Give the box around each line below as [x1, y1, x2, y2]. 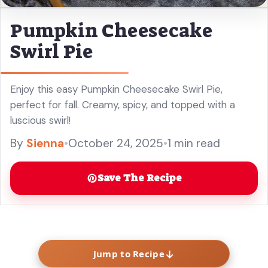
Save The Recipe [97, 171, 182, 185]
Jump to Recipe [93, 247, 165, 260]
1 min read [167, 135, 220, 151]
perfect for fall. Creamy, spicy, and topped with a [10, 98, 235, 111]
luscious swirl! [10, 113, 71, 127]
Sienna [26, 135, 64, 151]
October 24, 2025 [68, 135, 163, 151]
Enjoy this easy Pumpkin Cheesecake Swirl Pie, [10, 82, 223, 96]
